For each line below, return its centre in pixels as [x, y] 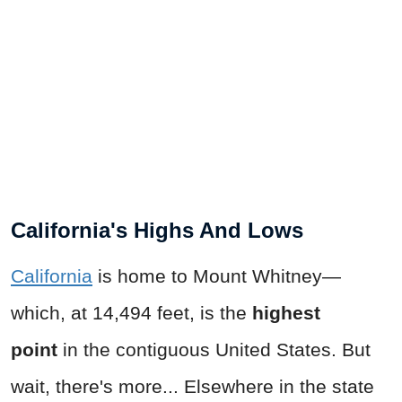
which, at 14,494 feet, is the [131, 312]
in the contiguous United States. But [214, 349]
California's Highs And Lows [157, 230]
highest [286, 312]
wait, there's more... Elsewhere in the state [192, 386]
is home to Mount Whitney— [217, 275]
